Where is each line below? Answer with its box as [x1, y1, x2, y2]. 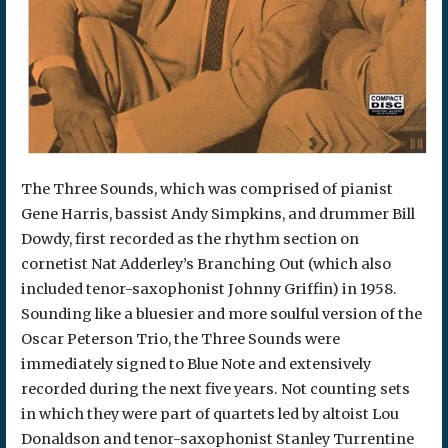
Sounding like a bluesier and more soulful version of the [20, 304, 422, 323]
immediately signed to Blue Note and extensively [20, 354, 371, 373]
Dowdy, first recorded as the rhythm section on [20, 229, 359, 248]
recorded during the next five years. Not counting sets [20, 379, 410, 398]
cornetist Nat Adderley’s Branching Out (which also [20, 254, 391, 273]
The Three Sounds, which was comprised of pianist [20, 179, 393, 198]
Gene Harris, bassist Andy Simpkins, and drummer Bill [20, 204, 415, 223]
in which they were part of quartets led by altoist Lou [20, 404, 399, 423]
